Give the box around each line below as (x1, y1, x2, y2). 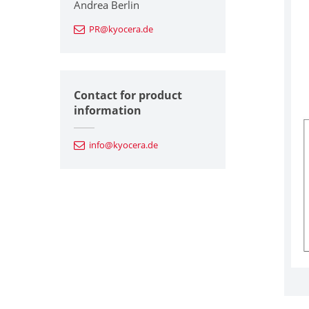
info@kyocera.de (89, 138, 158, 151)
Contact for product (74, 87, 182, 103)
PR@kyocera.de (89, 22, 153, 35)
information (74, 102, 141, 118)
